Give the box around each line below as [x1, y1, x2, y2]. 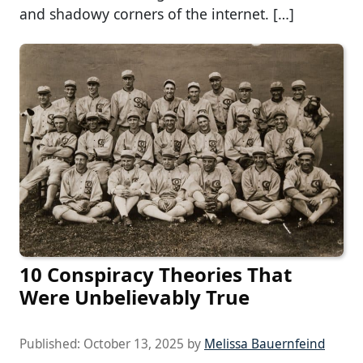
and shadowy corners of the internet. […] [19, 3, 294, 23]
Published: [19, 335, 83, 352]
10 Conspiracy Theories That [19, 260, 292, 288]
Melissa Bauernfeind [204, 335, 325, 352]
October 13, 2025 [83, 335, 184, 352]
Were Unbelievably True [19, 283, 250, 310]
